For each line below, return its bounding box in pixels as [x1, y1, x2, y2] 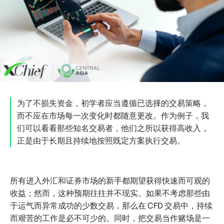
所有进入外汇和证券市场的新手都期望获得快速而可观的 [10, 175, 210, 186]
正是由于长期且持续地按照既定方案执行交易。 [17, 135, 185, 146]
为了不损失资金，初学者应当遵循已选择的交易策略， [17, 97, 209, 109]
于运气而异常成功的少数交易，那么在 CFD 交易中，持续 [10, 200, 212, 211]
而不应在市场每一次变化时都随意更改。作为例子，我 [17, 110, 209, 121]
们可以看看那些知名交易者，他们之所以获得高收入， [17, 122, 209, 134]
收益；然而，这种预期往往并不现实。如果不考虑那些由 [10, 187, 210, 199]
